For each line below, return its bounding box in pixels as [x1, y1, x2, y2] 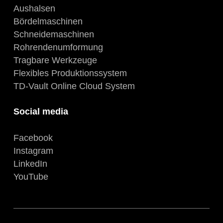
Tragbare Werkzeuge [13, 55, 97, 65]
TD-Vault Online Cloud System [13, 81, 135, 91]
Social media [13, 106, 68, 116]
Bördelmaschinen [13, 16, 83, 26]
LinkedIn [13, 158, 47, 169]
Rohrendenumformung [13, 42, 103, 52]
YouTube [13, 171, 48, 182]
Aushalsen [13, 3, 55, 13]
